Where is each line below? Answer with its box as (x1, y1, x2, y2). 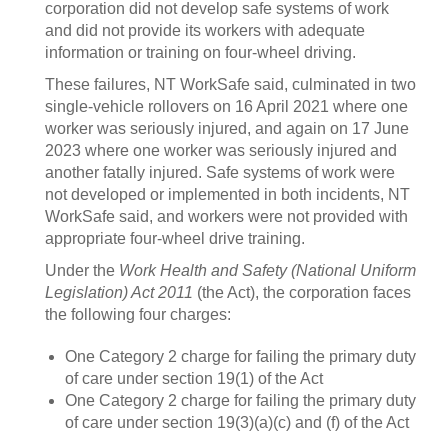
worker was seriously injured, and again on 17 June (45, 120, 409, 137)
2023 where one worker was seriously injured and (45, 142, 397, 159)
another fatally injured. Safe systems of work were (45, 164, 395, 181)
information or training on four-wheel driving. (45, 44, 356, 61)
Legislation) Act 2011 (45, 284, 193, 301)
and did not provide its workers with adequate (45, 22, 365, 39)
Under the (45, 262, 119, 279)
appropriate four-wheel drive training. (45, 230, 305, 247)
